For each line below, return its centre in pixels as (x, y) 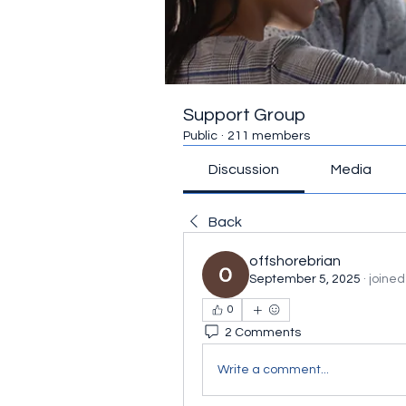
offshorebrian (295, 261)
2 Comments (263, 332)
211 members (269, 136)
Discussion (244, 169)
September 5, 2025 (305, 279)
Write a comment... (273, 369)
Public (200, 136)
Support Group (244, 115)
